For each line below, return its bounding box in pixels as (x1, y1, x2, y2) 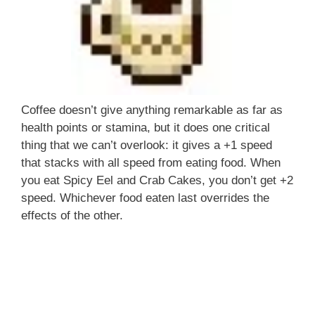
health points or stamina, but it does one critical (21, 120, 270, 134)
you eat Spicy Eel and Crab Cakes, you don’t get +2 (21, 173, 293, 187)
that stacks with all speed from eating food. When (21, 155, 281, 169)
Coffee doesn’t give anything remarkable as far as (21, 103, 283, 117)
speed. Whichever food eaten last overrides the (21, 191, 269, 205)
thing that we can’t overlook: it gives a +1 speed (21, 138, 272, 152)
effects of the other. (21, 208, 123, 222)
